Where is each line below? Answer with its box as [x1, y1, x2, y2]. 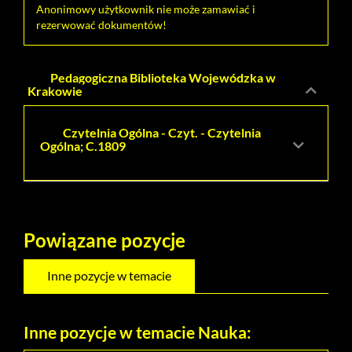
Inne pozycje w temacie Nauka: [24, 321, 251, 342]
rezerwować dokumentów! [36, 17, 167, 31]
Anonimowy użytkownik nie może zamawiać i [36, 2, 255, 16]
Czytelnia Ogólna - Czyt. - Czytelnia [60, 124, 261, 140]
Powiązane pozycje [24, 228, 185, 251]
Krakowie [27, 82, 82, 98]
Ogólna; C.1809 [40, 137, 126, 153]
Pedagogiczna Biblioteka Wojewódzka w [48, 69, 276, 85]
